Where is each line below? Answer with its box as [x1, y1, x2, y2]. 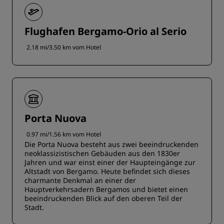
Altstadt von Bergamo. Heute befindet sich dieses [24, 166, 190, 176]
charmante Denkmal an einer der [24, 175, 136, 185]
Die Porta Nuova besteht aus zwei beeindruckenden [24, 139, 198, 149]
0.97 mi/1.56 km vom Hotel [26, 130, 101, 138]
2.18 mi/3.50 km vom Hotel [26, 43, 101, 51]
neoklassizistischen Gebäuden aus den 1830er [24, 148, 180, 158]
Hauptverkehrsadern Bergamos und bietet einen [24, 184, 188, 194]
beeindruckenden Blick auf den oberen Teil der [24, 193, 182, 203]
